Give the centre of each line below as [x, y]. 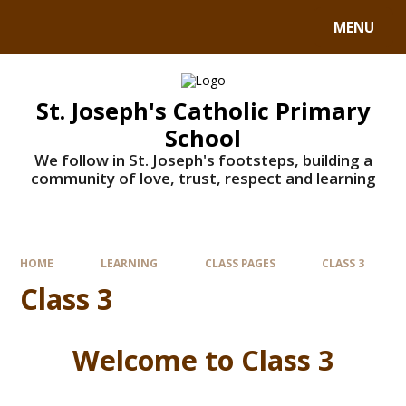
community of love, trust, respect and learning [203, 178]
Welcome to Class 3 [203, 359]
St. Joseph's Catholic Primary [203, 110]
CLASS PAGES [240, 262]
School [203, 137]
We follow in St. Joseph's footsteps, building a [203, 159]
